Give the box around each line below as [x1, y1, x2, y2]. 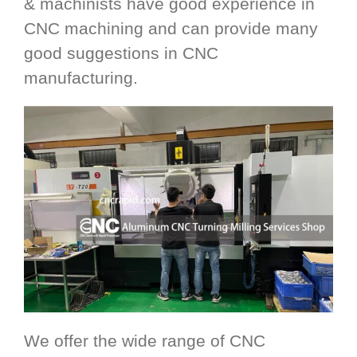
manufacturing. [24, 69, 138, 88]
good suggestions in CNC [24, 44, 218, 63]
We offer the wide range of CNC [24, 331, 265, 350]
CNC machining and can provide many [24, 19, 318, 38]
